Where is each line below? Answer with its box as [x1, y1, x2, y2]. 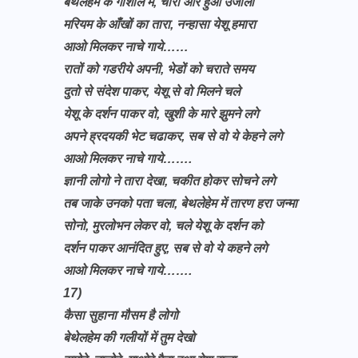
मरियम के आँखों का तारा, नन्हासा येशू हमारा [63, 18, 259, 31]
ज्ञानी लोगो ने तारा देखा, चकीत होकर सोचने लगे [63, 174, 278, 188]
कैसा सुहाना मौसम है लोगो [63, 308, 178, 322]
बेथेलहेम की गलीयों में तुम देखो [63, 331, 195, 344]
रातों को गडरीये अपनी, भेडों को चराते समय [63, 62, 257, 76]
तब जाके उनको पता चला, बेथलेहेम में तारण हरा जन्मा [63, 197, 300, 210]
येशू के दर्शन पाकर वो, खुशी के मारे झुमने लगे [63, 107, 261, 121]
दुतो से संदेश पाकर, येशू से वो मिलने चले [63, 85, 243, 98]
